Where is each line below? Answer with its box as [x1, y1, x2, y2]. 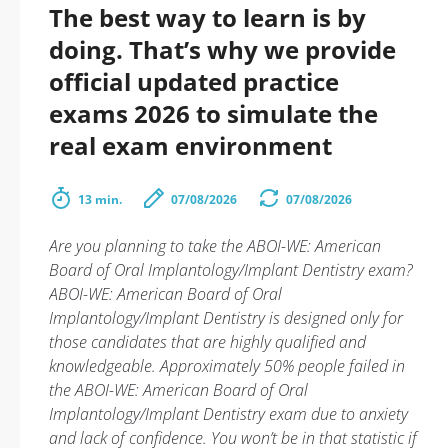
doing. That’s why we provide [49, 33, 396, 66]
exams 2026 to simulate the [49, 97, 378, 130]
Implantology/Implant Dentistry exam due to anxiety [49, 403, 408, 425]
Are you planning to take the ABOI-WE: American [49, 235, 381, 257]
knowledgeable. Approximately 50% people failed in [49, 355, 405, 377]
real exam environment [49, 129, 332, 162]
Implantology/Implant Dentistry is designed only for [49, 307, 403, 329]
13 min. [78, 191, 122, 208]
